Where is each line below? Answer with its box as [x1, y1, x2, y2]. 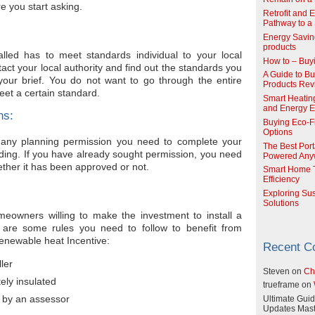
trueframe [263, 281, 300, 290]
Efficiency [263, 175, 300, 184]
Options [263, 127, 292, 136]
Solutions [263, 199, 299, 207]
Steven [263, 266, 290, 276]
